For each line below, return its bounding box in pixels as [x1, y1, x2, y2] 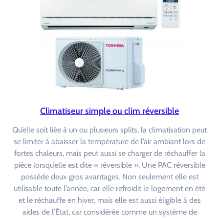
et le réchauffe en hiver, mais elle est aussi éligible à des [18, 196, 201, 205]
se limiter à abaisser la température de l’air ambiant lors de [14, 137, 205, 147]
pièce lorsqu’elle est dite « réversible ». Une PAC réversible [14, 160, 205, 170]
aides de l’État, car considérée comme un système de [22, 207, 197, 217]
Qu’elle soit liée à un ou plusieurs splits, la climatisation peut [12, 125, 207, 135]
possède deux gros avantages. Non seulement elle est [21, 172, 198, 182]
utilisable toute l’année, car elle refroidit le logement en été [14, 184, 205, 194]
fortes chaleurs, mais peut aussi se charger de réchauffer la [14, 149, 205, 158]
